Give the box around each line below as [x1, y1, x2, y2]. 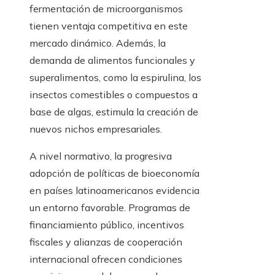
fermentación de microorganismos [29, 2, 183, 15]
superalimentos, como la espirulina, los [29, 71, 201, 84]
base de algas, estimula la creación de [29, 106, 198, 118]
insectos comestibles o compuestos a [29, 88, 198, 101]
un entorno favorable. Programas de [29, 201, 190, 214]
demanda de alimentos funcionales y [29, 54, 195, 67]
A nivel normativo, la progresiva [29, 150, 172, 163]
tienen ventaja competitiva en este [29, 20, 188, 33]
